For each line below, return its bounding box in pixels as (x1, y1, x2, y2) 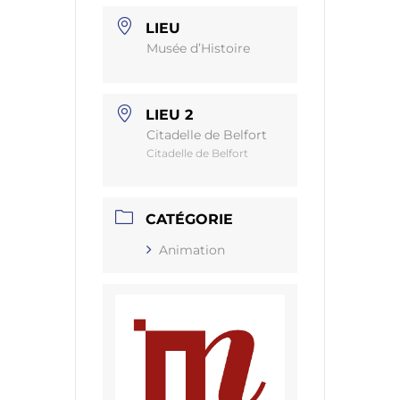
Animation (159, 242, 225, 259)
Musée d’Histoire (146, 39, 250, 56)
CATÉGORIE (146, 211, 233, 229)
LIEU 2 (146, 106, 193, 124)
